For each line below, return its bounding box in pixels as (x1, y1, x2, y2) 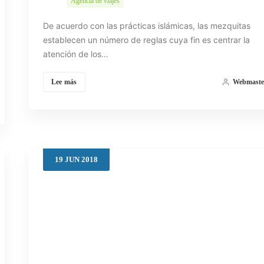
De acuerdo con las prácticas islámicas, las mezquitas (42, 21, 250, 31)
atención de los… (42, 49, 108, 60)
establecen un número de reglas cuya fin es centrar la (42, 35, 250, 45)
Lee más (51, 78, 77, 87)
